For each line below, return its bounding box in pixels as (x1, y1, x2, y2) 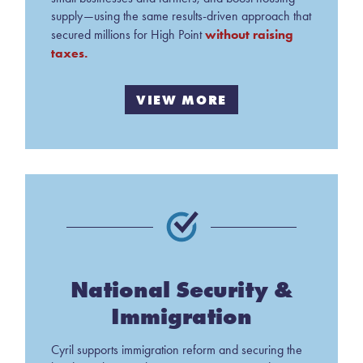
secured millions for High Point (50, 26, 205, 42)
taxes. (50, 44, 88, 61)
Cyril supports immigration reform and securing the (50, 342, 302, 358)
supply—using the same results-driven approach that (50, 7, 311, 23)
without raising (204, 25, 293, 42)
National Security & (70, 275, 293, 304)
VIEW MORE (136, 91, 227, 108)
